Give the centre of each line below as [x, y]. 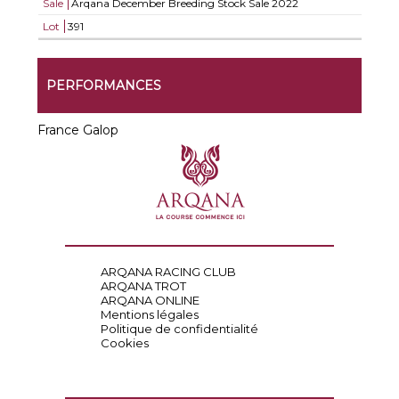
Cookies [124, 343]
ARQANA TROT [143, 286]
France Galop [78, 130]
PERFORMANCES [104, 85]
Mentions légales [149, 314]
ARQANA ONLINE [150, 300]
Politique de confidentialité [179, 329]
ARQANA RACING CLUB [168, 272]
